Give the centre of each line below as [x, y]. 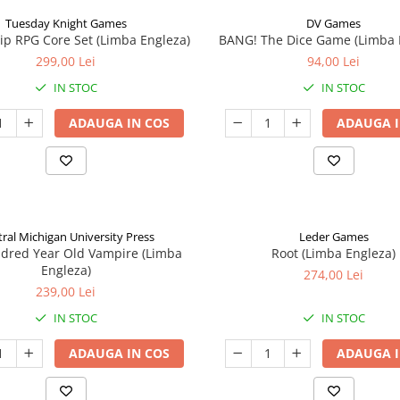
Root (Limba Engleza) [334, 253]
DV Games [334, 23]
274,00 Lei [334, 275]
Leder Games [333, 237]
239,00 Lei [66, 292]
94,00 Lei [334, 61]
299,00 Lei [66, 61]
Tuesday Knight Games [66, 23]
